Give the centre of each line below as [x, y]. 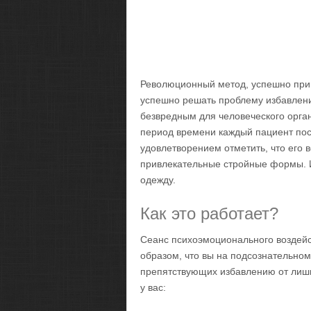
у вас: [153, 287]
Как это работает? [209, 213]
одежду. [158, 180]
